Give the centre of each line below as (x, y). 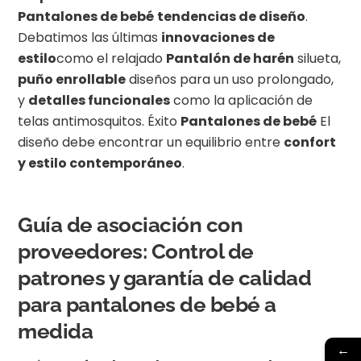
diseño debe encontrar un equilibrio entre (151, 143)
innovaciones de (218, 38)
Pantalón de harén (230, 59)
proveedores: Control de (136, 252)
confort (310, 143)
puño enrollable (72, 80)
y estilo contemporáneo (100, 164)
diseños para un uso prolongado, (230, 80)
